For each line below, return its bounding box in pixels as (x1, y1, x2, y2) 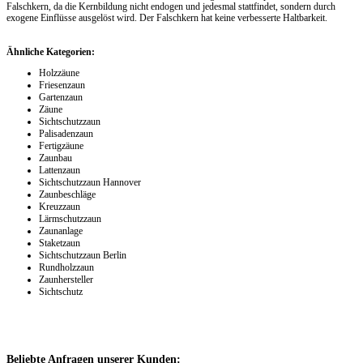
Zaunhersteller (39, 274, 93, 286)
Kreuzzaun (39, 201, 80, 213)
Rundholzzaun (39, 262, 94, 274)
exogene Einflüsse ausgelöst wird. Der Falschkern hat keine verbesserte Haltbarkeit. (6, 12, 327, 24)
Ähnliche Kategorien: (6, 46, 95, 58)
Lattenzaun (39, 164, 80, 177)
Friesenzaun (39, 79, 85, 92)
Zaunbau (39, 152, 72, 164)
